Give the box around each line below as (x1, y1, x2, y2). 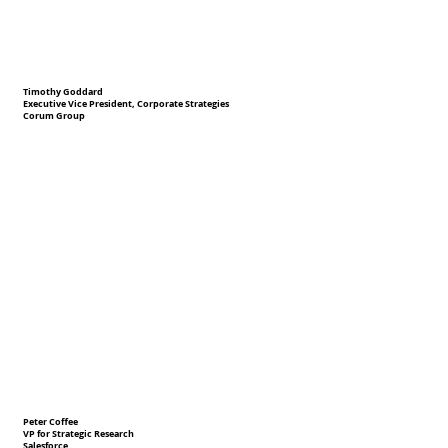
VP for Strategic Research (23, 428, 135, 440)
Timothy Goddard (23, 85, 104, 98)
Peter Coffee (23, 415, 79, 428)
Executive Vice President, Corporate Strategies (23, 98, 230, 110)
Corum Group (23, 110, 86, 123)
